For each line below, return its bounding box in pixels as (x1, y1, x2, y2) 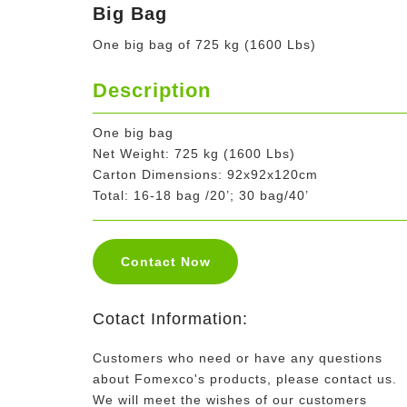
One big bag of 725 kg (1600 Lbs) (93, 37, 316, 53)
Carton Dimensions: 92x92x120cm (93, 167, 318, 183)
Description (93, 79, 211, 103)
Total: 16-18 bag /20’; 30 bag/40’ (93, 188, 309, 203)
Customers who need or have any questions (93, 351, 382, 366)
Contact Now (120, 254, 211, 270)
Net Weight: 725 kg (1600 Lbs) (93, 146, 295, 162)
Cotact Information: (93, 310, 248, 329)
